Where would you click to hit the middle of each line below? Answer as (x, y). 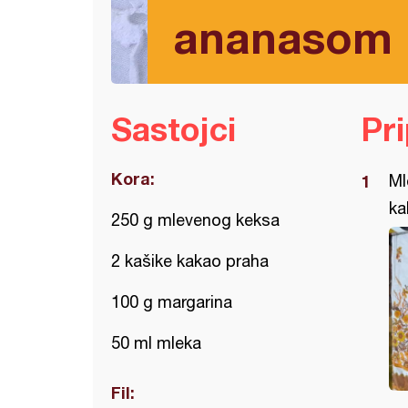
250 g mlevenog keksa (195, 220)
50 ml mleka (156, 343)
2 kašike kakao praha (190, 261)
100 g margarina (172, 302)
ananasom (283, 37)
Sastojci (173, 129)
